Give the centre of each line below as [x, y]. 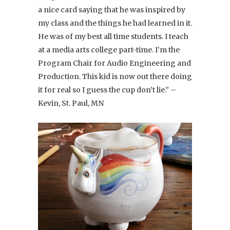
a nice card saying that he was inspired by [112, 9]
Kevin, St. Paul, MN [71, 103]
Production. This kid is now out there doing [115, 76]
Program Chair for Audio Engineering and [114, 63]
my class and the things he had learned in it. [115, 23]
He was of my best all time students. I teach [113, 36]
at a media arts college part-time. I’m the [109, 50]
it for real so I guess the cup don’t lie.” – [107, 90]
